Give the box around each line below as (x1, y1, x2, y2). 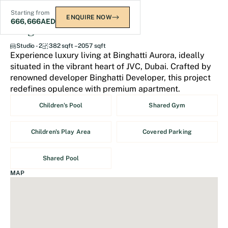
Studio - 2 (16, 42, 42, 49)
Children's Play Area (31, 128, 91, 135)
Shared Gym (149, 102, 186, 109)
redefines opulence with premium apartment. (10, 84, 180, 94)
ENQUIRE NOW (66, 14, 112, 21)
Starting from (11, 9, 49, 16)
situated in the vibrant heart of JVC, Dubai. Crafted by (10, 62, 211, 71)
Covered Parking (142, 128, 192, 135)
